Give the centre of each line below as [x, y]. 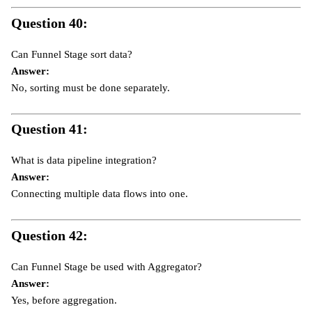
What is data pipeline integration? [84, 161]
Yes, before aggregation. [64, 300]
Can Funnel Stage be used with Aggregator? [107, 266]
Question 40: [49, 23]
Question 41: [49, 129]
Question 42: [49, 235]
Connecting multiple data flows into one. [100, 194]
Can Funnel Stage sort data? [72, 54]
